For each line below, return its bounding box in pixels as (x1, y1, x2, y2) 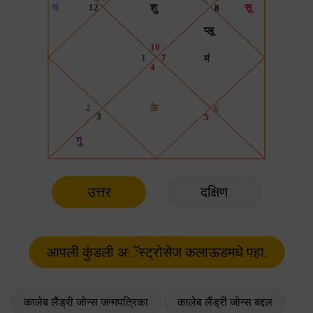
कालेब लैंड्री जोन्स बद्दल (177, 295, 272, 309)
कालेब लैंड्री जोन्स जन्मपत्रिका (24, 295, 148, 309)
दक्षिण (201, 183, 228, 201)
